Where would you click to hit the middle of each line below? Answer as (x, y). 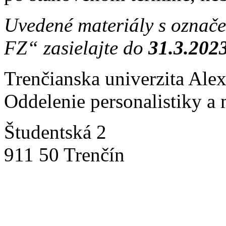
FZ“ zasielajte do (76, 47)
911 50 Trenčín (67, 154)
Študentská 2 (55, 132)
